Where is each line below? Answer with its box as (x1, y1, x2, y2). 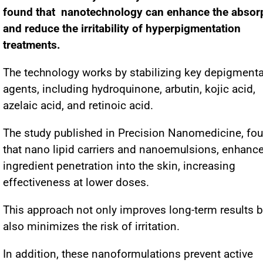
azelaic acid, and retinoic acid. (3, 99, 153, 112)
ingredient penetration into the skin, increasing (3, 159, 235, 173)
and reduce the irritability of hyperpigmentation (3, 22, 241, 35)
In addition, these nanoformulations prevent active (3, 247, 253, 261)
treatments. (3, 38, 60, 52)
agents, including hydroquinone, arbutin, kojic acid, (3, 82, 255, 96)
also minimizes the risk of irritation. (3, 220, 180, 233)
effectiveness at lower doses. (3, 176, 152, 189)
